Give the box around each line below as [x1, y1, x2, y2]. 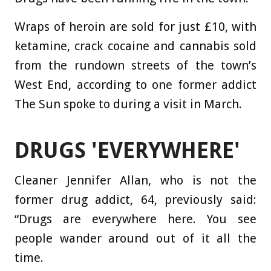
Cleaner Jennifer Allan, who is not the [15, 172, 256, 188]
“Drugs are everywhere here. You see [15, 211, 256, 226]
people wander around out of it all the [15, 230, 256, 246]
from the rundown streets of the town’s [15, 57, 256, 73]
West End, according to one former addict [15, 77, 256, 92]
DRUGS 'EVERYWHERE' [15, 137, 240, 163]
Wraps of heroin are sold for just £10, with [15, 19, 256, 34]
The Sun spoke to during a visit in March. [15, 96, 242, 111]
